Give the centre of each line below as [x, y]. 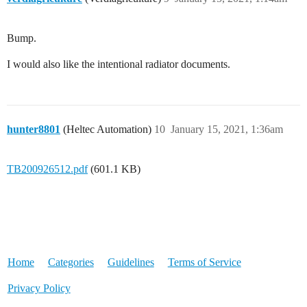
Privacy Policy [39, 288]
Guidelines [131, 262]
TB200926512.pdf [47, 169]
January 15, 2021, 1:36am [227, 129]
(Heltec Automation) [106, 129]
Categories [71, 262]
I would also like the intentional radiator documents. [119, 64]
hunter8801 [34, 129]
